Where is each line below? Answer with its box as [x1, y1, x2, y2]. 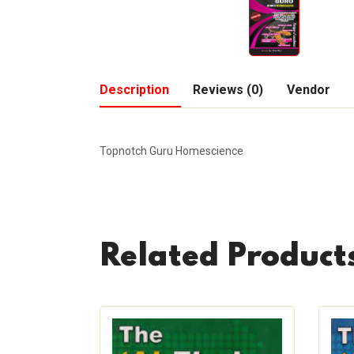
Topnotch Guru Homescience [100, 145, 243, 158]
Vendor [287, 82, 330, 98]
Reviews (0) [193, 82, 263, 98]
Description [100, 82, 169, 98]
